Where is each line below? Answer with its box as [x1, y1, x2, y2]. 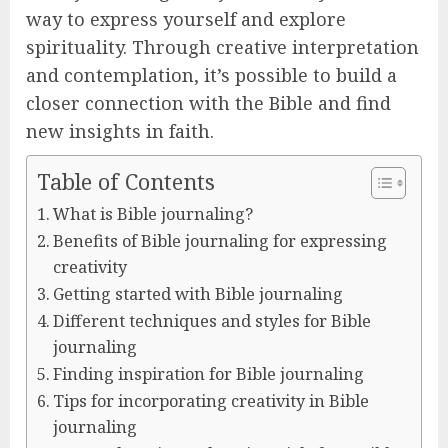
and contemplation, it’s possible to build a [26, 63, 397, 87]
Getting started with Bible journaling [53, 283, 344, 305]
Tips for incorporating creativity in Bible [53, 390, 370, 412]
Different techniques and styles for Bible [53, 310, 372, 332]
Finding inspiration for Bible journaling [53, 363, 365, 385]
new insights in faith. [26, 119, 214, 143]
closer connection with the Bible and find [26, 91, 391, 115]
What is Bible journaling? [53, 203, 254, 225]
